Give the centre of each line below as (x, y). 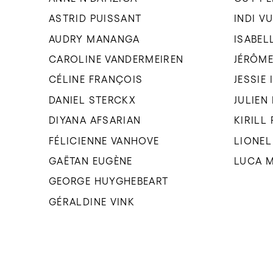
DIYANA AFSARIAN (95, 120)
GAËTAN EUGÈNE (91, 161)
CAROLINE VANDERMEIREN (116, 59)
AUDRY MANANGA (94, 39)
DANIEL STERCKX (93, 100)
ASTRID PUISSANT (95, 19)
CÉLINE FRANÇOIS (96, 80)
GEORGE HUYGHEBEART (109, 181)
